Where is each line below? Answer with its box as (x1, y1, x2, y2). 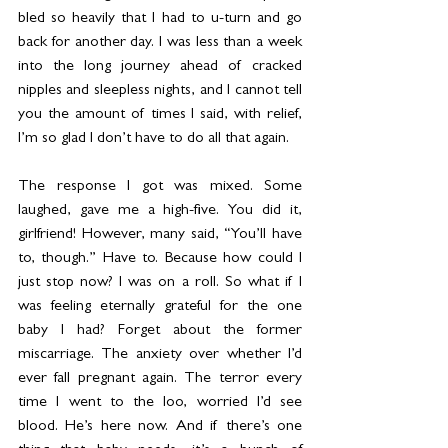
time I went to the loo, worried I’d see (18, 395, 302, 412)
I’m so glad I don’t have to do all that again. (18, 131, 289, 148)
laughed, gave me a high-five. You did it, (18, 203, 302, 220)
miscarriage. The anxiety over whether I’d (18, 347, 302, 364)
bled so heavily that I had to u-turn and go (18, 11, 302, 28)
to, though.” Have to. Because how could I (18, 251, 302, 268)
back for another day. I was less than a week (18, 35, 302, 52)
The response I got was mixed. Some (18, 179, 302, 196)
